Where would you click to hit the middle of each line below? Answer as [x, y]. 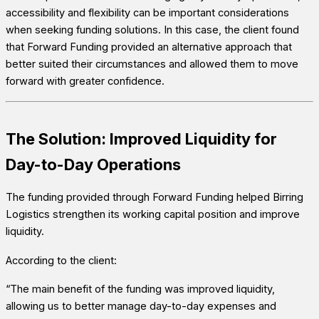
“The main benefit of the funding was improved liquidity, [140, 289]
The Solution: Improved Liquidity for [141, 138]
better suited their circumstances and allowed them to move [152, 64]
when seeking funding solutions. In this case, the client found [152, 30]
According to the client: [61, 260]
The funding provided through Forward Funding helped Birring [155, 198]
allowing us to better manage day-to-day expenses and [141, 306]
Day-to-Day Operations [93, 164]
